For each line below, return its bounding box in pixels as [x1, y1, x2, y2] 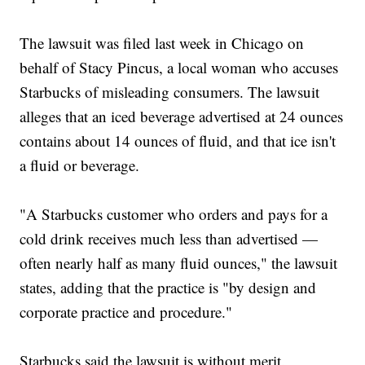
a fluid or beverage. [20, 155, 140, 176]
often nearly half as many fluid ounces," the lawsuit [20, 253, 338, 274]
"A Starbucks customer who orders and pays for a [20, 204, 328, 225]
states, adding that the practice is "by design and [20, 277, 317, 298]
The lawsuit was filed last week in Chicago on [20, 33, 305, 54]
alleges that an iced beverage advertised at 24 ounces [20, 106, 344, 127]
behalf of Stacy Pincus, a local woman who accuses [20, 57, 339, 78]
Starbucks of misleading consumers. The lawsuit [20, 81, 320, 103]
